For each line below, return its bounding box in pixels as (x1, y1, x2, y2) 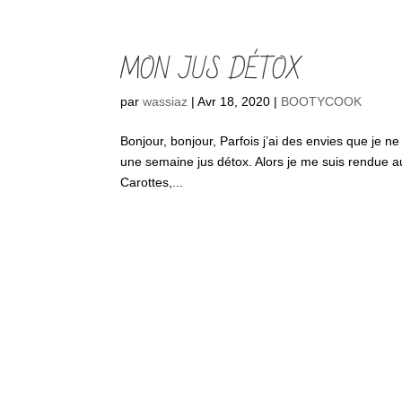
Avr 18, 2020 (197, 93, 271, 109)
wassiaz (143, 93, 188, 109)
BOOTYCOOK (281, 93, 363, 109)
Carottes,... (120, 174, 184, 189)
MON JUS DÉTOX (120, 47, 301, 93)
